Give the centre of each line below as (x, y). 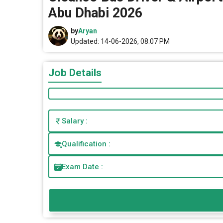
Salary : (75, 121)
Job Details (75, 73)
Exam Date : (82, 167)
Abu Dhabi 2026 (95, 13)
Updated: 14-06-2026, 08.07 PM (120, 41)
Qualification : (86, 144)
